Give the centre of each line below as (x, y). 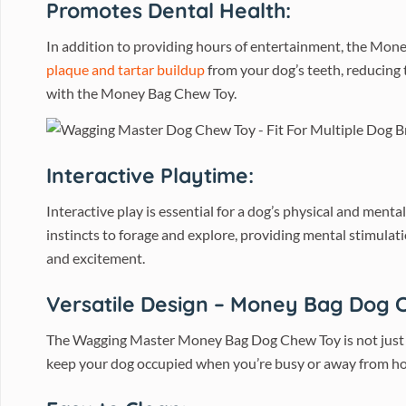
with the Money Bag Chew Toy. (141, 93)
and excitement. (96, 258)
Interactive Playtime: (150, 175)
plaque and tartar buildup (126, 69)
